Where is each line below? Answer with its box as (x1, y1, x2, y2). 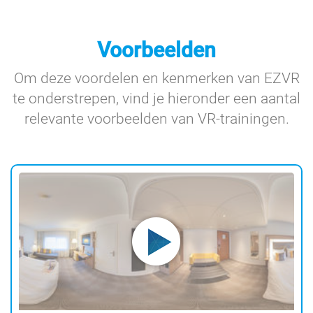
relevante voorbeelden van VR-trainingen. (24, 110, 289, 127)
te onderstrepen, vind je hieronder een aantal (13, 89, 300, 107)
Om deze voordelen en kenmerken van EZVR (13, 69, 300, 87)
